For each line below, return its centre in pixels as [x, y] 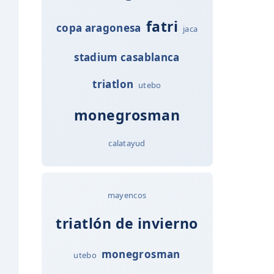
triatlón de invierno [127, 223]
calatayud [127, 143]
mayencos [127, 195]
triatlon [113, 84]
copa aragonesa [98, 28]
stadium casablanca [127, 57]
